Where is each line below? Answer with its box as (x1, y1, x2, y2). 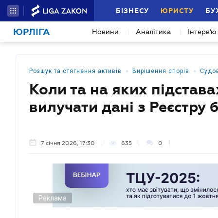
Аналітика (136, 28, 171, 36)
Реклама (38, 194, 67, 202)
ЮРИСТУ (161, 7, 194, 15)
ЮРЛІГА (13, 27, 50, 37)
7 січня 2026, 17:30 (41, 140, 95, 146)
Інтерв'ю (188, 28, 216, 36)
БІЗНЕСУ (116, 7, 149, 15)
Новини (92, 28, 119, 36)
